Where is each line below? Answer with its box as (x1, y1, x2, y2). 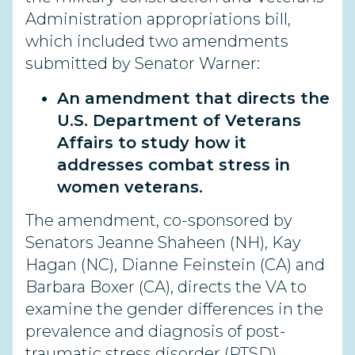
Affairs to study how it (57, 133, 246, 152)
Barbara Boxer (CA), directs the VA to (25, 277, 307, 297)
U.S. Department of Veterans (57, 111, 301, 130)
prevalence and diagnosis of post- (25, 322, 286, 342)
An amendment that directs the (57, 89, 330, 108)
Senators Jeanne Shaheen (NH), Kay (25, 233, 301, 253)
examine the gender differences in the (25, 300, 323, 319)
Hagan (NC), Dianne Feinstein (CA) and (25, 255, 325, 275)
